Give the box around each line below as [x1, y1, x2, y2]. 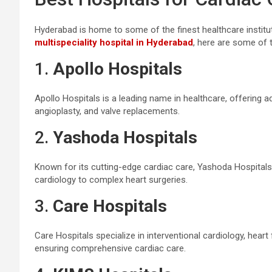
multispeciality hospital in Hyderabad [35, 37, 193, 48]
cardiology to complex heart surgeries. [35, 174, 188, 185]
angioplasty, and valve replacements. [35, 106, 180, 117]
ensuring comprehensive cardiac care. [35, 243, 186, 254]
